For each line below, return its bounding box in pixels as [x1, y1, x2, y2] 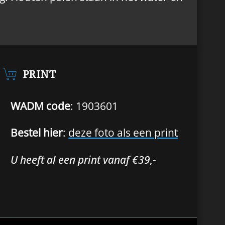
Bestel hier [11, 126, 63, 140]
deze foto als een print [68, 126, 178, 140]
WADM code [11, 98, 71, 113]
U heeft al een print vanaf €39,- [11, 152, 157, 167]
